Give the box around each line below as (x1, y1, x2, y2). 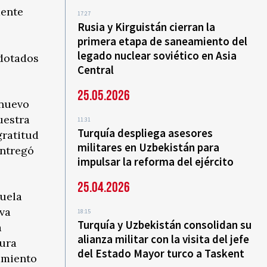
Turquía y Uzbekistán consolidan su (77, 218, 252, 232)
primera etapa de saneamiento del (77, 34, 248, 48)
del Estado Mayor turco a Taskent (77, 246, 245, 260)
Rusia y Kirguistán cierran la (77, 20, 216, 34)
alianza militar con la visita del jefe (77, 232, 250, 246)
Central (77, 63, 114, 77)
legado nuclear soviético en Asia (77, 48, 237, 63)
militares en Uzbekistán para (77, 140, 220, 154)
